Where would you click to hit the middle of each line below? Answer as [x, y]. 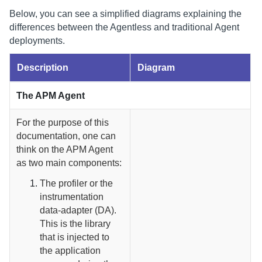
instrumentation [72, 196]
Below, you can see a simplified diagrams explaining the [125, 13]
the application [70, 250]
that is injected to [75, 237]
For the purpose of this [63, 122]
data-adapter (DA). [78, 210]
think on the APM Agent [65, 149]
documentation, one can [66, 136]
